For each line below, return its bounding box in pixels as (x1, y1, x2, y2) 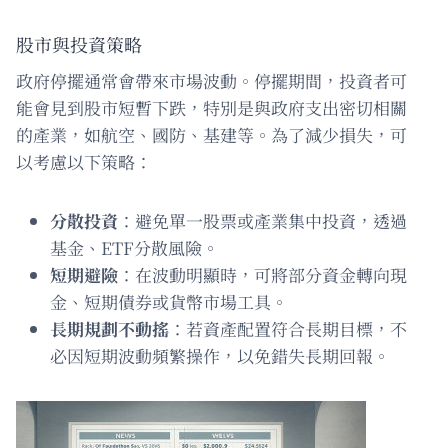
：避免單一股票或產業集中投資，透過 (118, 207, 407, 233)
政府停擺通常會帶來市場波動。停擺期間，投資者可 (16, 67, 407, 93)
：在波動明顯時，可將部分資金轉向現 (118, 261, 407, 287)
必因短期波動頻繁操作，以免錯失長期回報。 (50, 342, 390, 368)
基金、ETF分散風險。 (50, 234, 219, 260)
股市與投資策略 (16, 30, 142, 57)
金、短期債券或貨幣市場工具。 (50, 288, 288, 314)
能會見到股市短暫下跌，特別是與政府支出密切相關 (16, 94, 407, 120)
